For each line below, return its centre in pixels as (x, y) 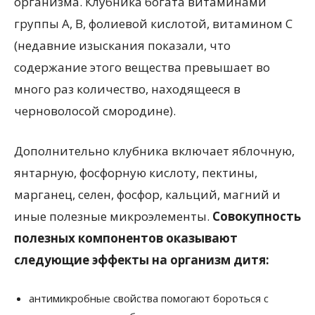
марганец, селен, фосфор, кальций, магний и (147, 194)
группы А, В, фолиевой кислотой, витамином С (153, 23)
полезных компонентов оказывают (126, 238)
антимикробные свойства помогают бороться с (149, 298)
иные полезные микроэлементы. (113, 216)
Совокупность (257, 216)
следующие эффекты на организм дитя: (142, 259)
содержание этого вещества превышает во (142, 67)
